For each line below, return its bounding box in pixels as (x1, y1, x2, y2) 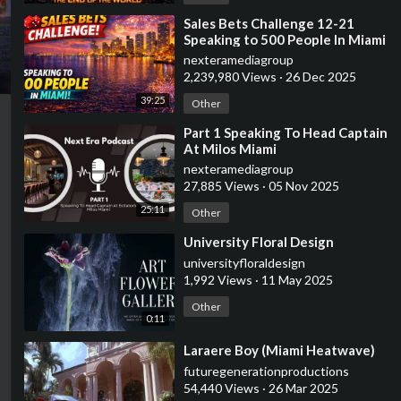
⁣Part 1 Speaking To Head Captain (183, 124, 388, 141)
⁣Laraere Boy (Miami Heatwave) (183, 342, 375, 359)
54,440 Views (183, 380, 262, 397)
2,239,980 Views (183, 69, 279, 84)
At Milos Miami (183, 141, 277, 157)
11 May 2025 (258, 272, 333, 287)
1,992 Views (183, 272, 255, 287)
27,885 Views (183, 178, 262, 193)
